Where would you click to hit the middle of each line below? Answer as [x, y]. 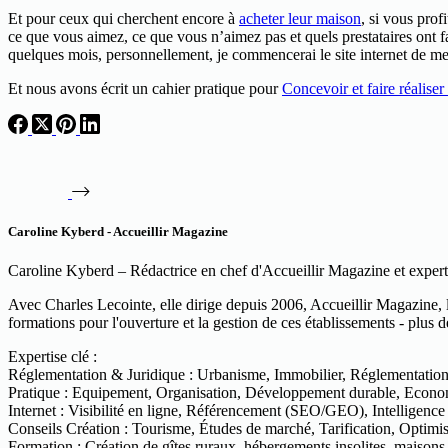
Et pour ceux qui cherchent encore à [123, 18]
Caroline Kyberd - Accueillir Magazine [118, 232]
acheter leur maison [300, 18]
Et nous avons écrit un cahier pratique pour [145, 88]
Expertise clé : [52, 357]
